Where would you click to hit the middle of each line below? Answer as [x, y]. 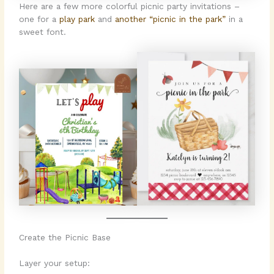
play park [77, 19]
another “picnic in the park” [171, 19]
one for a [39, 19]
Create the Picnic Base [65, 238]
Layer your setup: [55, 263]
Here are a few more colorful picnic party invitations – [130, 6]
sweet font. [43, 32]
